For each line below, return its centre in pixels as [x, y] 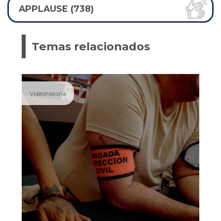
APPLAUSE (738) [56, 9]
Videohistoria [48, 93]
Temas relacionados [91, 47]
